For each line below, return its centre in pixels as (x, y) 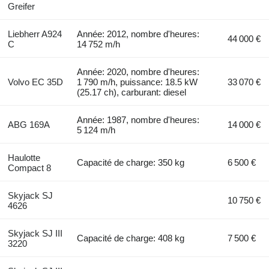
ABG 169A (29, 125)
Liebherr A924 (35, 34)
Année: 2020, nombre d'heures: (138, 72)
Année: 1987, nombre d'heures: (138, 120)
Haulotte (24, 158)
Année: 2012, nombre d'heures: (138, 34)
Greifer (21, 7)
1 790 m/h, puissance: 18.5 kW (138, 82)
